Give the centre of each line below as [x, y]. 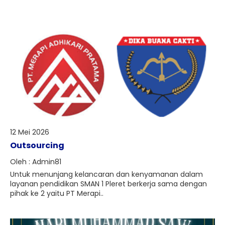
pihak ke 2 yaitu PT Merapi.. [57, 193]
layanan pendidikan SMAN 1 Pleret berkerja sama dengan [108, 184]
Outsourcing [37, 145]
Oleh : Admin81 [36, 162]
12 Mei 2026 [30, 132]
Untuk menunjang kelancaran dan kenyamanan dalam [106, 174]
